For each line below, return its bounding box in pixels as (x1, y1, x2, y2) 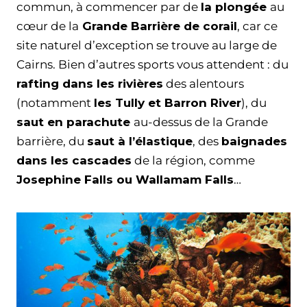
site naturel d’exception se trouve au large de (16, 38, 277, 52)
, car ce (237, 19, 278, 33)
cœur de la (16, 19, 79, 33)
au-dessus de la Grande (134, 114, 268, 129)
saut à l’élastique (87, 134, 193, 148)
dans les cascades (16, 153, 132, 167)
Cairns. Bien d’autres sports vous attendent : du (16, 57, 288, 71)
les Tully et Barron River (94, 95, 241, 110)
